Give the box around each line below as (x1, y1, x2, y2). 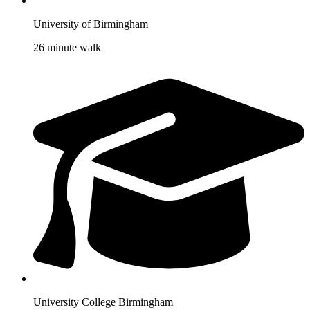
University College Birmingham (33, 296, 173, 308)
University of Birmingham (33, 18, 148, 30)
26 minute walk (33, 42, 101, 54)
